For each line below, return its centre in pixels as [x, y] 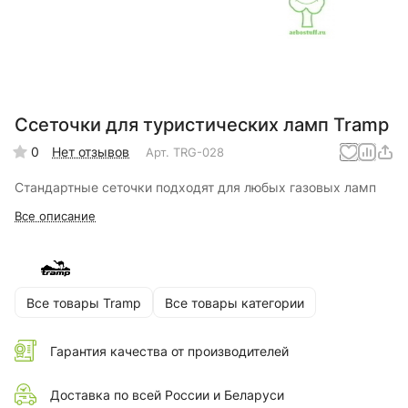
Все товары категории [235, 302]
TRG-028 [199, 152]
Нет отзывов [91, 152]
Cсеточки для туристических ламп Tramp [202, 125]
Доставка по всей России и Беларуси [167, 394]
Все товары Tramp [84, 302]
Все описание [55, 216]
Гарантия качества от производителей [169, 351]
